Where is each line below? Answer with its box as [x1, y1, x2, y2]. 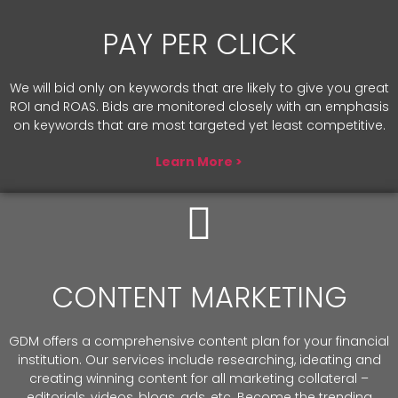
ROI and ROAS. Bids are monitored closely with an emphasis [9, 98, 389, 115]
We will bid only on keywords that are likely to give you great [9, 79, 389, 97]
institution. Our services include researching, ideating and [17, 351, 381, 369]
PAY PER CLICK [101, 24, 297, 64]
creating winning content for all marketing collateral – [29, 370, 369, 387]
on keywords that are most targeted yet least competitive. [12, 116, 386, 134]
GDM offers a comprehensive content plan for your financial [9, 332, 389, 350]
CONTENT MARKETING [51, 277, 347, 317]
